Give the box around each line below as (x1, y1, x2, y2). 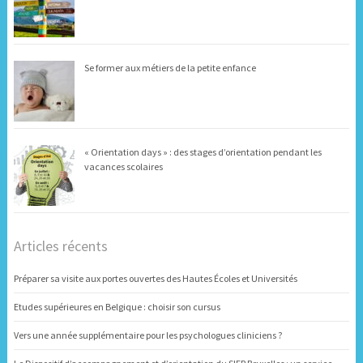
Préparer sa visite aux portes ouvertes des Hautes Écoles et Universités (13, 272, 297, 285)
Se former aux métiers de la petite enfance (83, 62, 256, 75)
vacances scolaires (83, 160, 163, 173)
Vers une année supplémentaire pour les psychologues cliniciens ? (13, 328, 282, 341)
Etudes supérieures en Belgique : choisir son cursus (13, 300, 220, 313)
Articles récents (13, 237, 108, 256)
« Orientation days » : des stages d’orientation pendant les (83, 146, 322, 159)
